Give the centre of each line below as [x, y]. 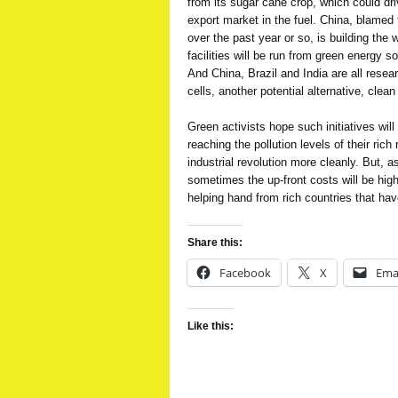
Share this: [215, 243]
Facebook [245, 273]
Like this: [211, 326]
